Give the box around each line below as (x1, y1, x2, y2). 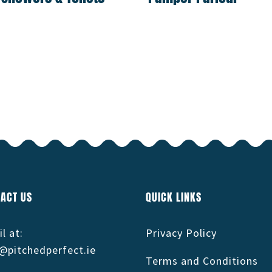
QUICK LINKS (146, 188, 202, 205)
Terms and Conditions (146, 253, 259, 268)
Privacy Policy (146, 225, 217, 240)
